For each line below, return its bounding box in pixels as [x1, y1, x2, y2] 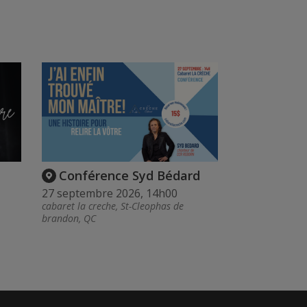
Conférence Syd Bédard [59, 167, 200, 184]
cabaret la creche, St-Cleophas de [42, 199, 184, 213]
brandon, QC [42, 212, 96, 225]
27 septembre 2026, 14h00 [42, 186, 177, 201]
